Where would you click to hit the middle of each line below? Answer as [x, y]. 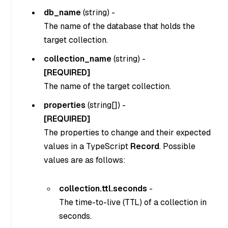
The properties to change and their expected [127, 133]
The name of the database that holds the [119, 26]
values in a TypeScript [87, 147]
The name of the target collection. [107, 87]
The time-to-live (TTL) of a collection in [133, 202]
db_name [62, 13]
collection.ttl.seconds [103, 189]
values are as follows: [85, 160]
